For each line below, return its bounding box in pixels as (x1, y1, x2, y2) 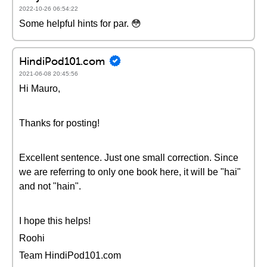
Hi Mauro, (19, 83, 60, 94)
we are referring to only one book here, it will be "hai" (19, 167, 241, 177)
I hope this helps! (19, 216, 91, 226)
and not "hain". (19, 181, 81, 191)
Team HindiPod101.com (19, 250, 121, 260)
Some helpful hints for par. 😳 (19, 18, 141, 29)
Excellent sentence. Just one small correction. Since (19, 153, 238, 163)
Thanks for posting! (19, 118, 100, 128)
